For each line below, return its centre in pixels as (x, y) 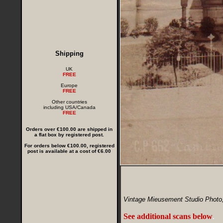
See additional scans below (168, 216)
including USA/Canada (69, 107)
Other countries (69, 102)
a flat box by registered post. (69, 135)
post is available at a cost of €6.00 (69, 151)
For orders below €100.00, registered (69, 146)
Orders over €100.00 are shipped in (69, 129)
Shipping (69, 54)
